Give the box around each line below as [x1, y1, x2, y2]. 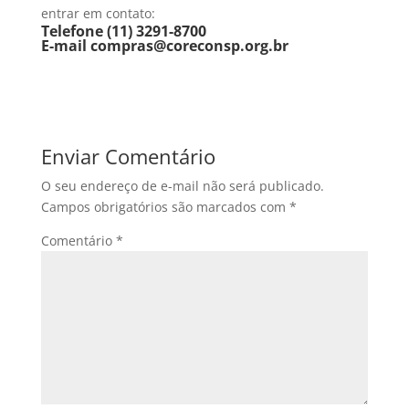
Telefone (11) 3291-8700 [40, 20, 206, 41]
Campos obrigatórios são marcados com [40, 197, 289, 215]
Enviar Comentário [40, 142, 215, 170]
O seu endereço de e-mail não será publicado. [40, 176, 324, 194]
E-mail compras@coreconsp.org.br [40, 35, 288, 56]
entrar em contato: [40, 4, 155, 22]
